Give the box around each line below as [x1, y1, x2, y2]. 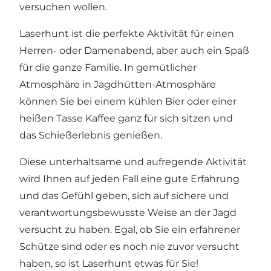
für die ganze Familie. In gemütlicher [19, 62, 197, 74]
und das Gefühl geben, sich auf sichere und [19, 190, 229, 202]
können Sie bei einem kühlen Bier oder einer [19, 96, 237, 108]
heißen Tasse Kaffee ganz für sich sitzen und [19, 113, 233, 125]
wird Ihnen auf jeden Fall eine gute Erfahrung [19, 173, 240, 185]
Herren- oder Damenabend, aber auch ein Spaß [19, 45, 249, 57]
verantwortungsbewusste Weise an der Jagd [19, 207, 237, 219]
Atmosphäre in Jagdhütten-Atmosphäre [19, 79, 216, 91]
